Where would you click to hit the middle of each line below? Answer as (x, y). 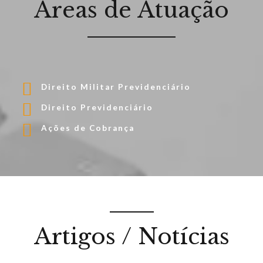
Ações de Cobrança (88, 128)
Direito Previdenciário (97, 108)
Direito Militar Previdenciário (116, 87)
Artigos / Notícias (131, 237)
